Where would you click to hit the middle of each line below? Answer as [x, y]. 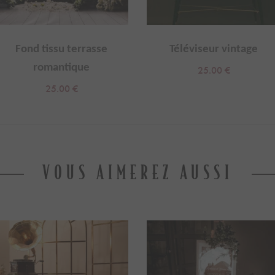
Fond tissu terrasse [61, 49]
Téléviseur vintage [214, 49]
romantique [61, 68]
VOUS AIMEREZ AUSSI [137, 172]
